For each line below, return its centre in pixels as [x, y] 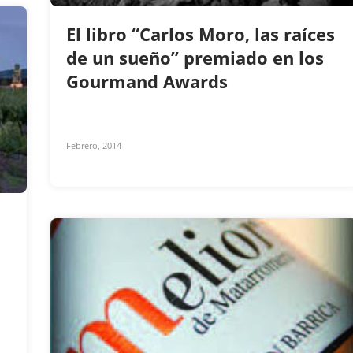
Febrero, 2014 [94, 146]
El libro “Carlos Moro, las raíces [201, 34]
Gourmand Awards [149, 82]
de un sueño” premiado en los [195, 58]
